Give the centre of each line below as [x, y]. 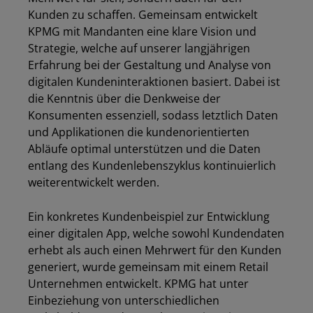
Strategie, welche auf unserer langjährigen [139, 48]
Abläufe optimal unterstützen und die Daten [144, 149]
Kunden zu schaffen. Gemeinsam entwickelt [143, 15]
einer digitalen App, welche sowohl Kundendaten [156, 233]
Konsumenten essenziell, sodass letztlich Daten [153, 115]
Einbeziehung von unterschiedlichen [124, 300]
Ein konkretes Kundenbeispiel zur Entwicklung [149, 217]
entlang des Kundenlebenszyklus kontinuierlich [152, 166]
